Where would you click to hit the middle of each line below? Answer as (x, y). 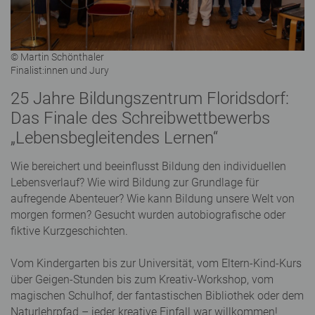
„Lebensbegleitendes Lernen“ (114, 137)
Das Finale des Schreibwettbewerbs (140, 118)
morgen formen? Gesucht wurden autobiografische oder (148, 214)
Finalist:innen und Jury (60, 70)
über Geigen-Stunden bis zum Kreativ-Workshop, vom (142, 279)
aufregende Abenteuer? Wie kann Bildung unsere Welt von (153, 198)
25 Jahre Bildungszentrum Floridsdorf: (150, 98)
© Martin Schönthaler (57, 57)
